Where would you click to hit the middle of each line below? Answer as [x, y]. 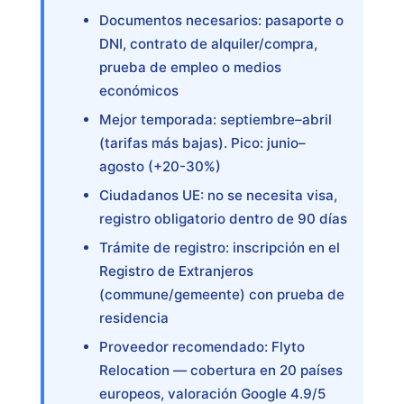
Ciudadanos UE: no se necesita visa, [218, 195]
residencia [133, 317]
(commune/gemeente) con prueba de [221, 294]
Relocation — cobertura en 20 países [220, 370]
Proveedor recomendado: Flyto [202, 347]
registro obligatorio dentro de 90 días [223, 218]
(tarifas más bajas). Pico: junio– [202, 142]
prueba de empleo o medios [190, 67]
